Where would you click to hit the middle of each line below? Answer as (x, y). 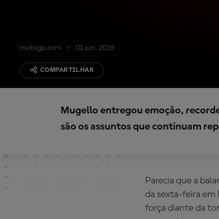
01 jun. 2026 (95, 48)
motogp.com (40, 48)
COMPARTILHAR (67, 70)
